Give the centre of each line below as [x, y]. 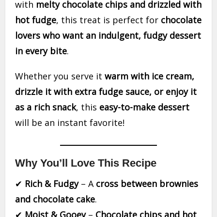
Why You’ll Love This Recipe [86, 163]
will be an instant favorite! [70, 123]
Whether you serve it [60, 76]
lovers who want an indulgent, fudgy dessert [108, 35]
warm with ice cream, [150, 76]
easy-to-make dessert [145, 107]
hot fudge [36, 20]
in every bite [41, 51]
